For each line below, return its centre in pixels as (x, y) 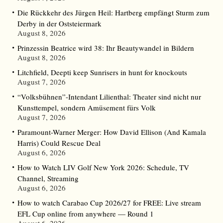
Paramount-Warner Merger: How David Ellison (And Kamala (112, 132)
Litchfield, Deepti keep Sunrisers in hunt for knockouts (102, 72)
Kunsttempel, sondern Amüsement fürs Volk (87, 108)
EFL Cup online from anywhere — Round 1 (86, 214)
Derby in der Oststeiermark (59, 24)
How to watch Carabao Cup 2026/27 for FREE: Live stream (109, 203)
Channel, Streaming (48, 178)
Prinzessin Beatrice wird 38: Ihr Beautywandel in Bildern (106, 48)
